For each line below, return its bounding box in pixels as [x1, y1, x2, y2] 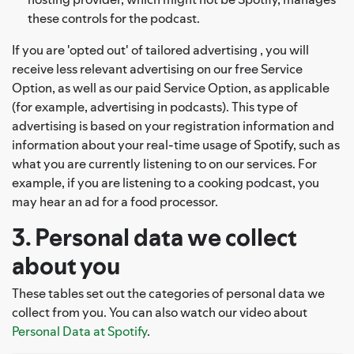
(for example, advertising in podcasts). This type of [12, 97, 298, 115]
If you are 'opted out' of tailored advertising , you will [12, 40, 309, 58]
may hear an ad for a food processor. [12, 192, 218, 210]
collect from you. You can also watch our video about [12, 303, 307, 321]
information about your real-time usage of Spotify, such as [12, 135, 340, 153]
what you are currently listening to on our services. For [12, 154, 317, 172]
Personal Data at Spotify [12, 322, 147, 340]
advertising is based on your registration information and [12, 116, 334, 134]
